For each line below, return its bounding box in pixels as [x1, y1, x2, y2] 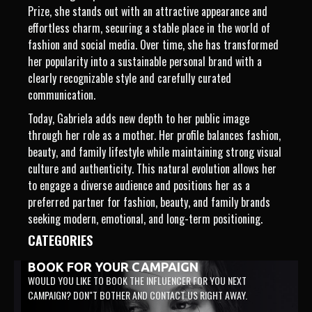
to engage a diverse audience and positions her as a [28, 176, 250, 194]
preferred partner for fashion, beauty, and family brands [28, 193, 270, 210]
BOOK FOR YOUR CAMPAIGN [28, 259, 198, 274]
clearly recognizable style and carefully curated [28, 69, 231, 86]
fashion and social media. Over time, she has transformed [28, 36, 279, 53]
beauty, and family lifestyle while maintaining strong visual [28, 143, 281, 160]
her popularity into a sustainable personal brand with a [28, 52, 262, 70]
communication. [28, 86, 95, 103]
